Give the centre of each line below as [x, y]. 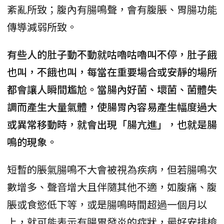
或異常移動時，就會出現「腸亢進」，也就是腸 [112, 124]
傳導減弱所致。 [42, 26]
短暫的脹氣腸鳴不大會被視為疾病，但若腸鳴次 [112, 169]
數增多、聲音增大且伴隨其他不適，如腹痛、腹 [112, 186]
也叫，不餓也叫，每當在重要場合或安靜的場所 [112, 71]
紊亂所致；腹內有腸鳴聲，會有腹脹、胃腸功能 [112, 9]
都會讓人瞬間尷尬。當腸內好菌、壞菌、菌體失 [112, 89]
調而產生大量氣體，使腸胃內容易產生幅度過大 [112, 106]
